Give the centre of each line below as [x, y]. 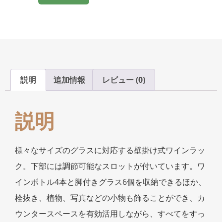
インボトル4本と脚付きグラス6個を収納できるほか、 [111, 182]
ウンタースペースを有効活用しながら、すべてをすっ [110, 213]
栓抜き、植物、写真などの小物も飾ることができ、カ [110, 197]
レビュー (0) [123, 80]
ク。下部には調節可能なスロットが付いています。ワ [110, 166]
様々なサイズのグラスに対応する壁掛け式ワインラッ [110, 150]
